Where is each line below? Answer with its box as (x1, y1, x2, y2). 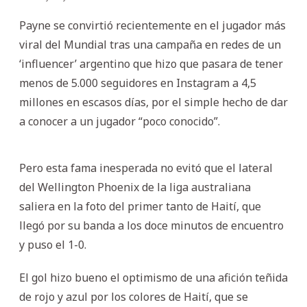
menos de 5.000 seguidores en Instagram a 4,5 (19, 75, 256, 90)
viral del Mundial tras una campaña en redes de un (19, 36, 281, 52)
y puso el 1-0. (19, 236, 86, 252)
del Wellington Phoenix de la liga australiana (19, 179, 251, 195)
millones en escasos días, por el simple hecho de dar (19, 94, 288, 110)
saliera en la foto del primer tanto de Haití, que (19, 198, 261, 214)
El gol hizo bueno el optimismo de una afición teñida (19, 269, 288, 285)
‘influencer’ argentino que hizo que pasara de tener (19, 56, 283, 71)
